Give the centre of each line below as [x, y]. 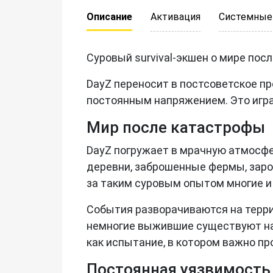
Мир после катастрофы [176, 127]
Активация [175, 16]
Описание [109, 16]
